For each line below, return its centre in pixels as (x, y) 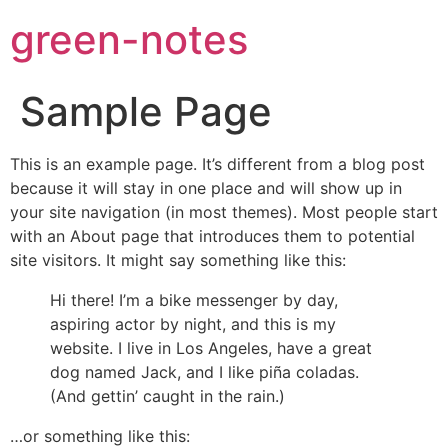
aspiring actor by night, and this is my (193, 324)
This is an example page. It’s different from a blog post (217, 164)
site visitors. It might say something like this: (178, 260)
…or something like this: (100, 436)
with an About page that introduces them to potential (212, 236)
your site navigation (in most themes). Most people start (224, 212)
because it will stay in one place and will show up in (206, 188)
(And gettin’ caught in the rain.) (167, 396)
